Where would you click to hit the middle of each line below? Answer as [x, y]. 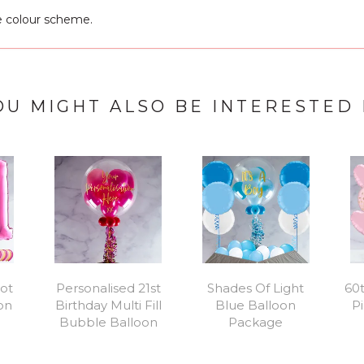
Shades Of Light [256, 288]
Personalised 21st [108, 288]
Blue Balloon [256, 305]
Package [256, 322]
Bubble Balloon [108, 322]
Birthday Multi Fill [108, 305]
